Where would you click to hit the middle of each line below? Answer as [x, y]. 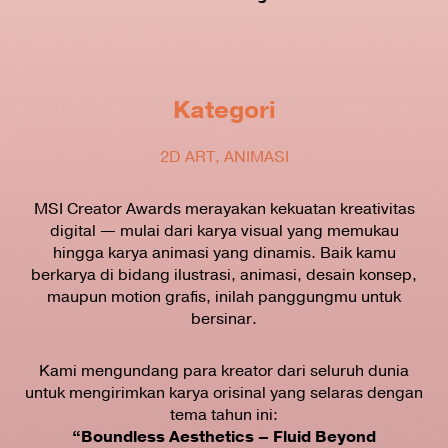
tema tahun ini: [224, 414]
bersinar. [224, 318]
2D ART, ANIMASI [224, 156]
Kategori [224, 109]
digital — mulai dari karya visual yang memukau [224, 230]
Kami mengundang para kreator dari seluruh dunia [224, 370]
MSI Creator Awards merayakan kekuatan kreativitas [224, 208]
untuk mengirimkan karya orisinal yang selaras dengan [224, 392]
